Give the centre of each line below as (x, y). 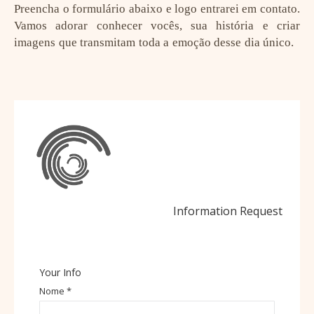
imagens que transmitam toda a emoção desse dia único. (154, 43)
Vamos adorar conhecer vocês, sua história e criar (157, 26)
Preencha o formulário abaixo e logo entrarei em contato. (157, 9)
